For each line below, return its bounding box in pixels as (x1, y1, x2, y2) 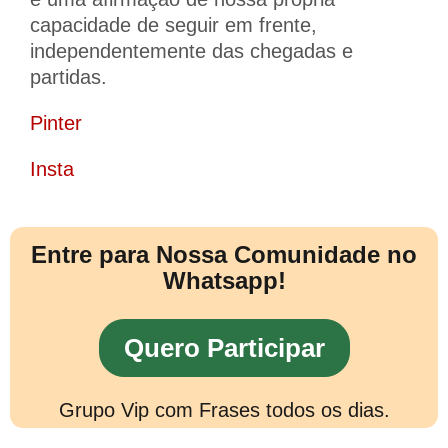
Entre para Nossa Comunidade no (31, 240, 417, 268)
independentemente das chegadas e (30, 39, 353, 62)
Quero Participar (123, 332, 325, 363)
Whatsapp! (162, 266, 286, 294)
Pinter (30, 111, 82, 134)
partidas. (30, 65, 107, 88)
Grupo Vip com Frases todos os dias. (58, 398, 390, 421)
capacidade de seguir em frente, (30, 13, 317, 36)
